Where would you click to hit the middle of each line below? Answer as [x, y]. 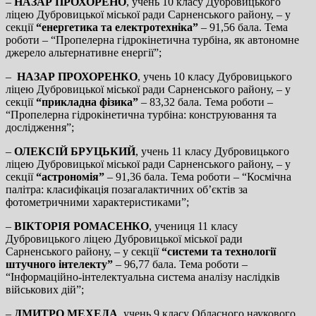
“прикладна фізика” [87, 102]
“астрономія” [70, 176]
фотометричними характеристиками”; [97, 202]
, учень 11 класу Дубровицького [212, 151]
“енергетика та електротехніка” [117, 27]
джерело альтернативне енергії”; [84, 52]
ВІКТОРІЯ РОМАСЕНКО [81, 226]
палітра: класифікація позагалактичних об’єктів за [127, 189]
